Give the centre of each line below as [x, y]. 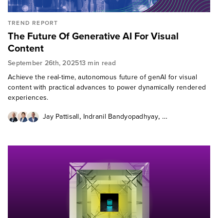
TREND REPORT [33, 23]
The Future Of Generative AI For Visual [93, 36]
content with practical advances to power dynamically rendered [107, 87]
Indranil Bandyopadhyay [120, 116]
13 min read [98, 63]
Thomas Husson [68, 127]
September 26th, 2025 [44, 63]
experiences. [28, 97]
